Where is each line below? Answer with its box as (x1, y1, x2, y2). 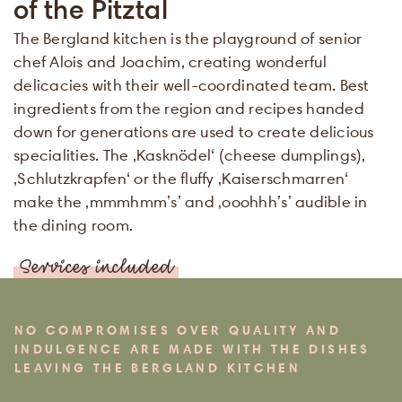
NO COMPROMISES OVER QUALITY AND (14, 321, 342, 338)
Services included (20, 259, 172, 277)
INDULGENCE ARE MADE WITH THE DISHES (14, 340, 371, 357)
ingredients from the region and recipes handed (13, 99, 364, 118)
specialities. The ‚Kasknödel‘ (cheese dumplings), (13, 145, 366, 165)
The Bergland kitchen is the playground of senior (13, 29, 363, 48)
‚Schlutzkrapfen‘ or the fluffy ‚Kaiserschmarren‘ (13, 169, 349, 188)
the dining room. (13, 215, 134, 235)
